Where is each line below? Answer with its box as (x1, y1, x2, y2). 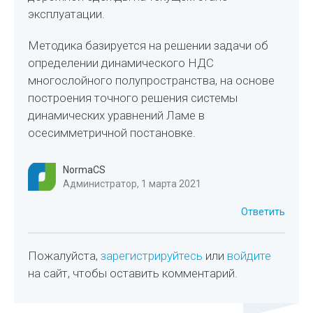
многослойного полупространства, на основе (28, 73, 275, 87)
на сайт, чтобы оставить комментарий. (28, 266, 238, 280)
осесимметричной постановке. (28, 126, 196, 140)
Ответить (240, 206, 285, 217)
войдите (227, 249, 272, 263)
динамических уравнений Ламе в (28, 108, 205, 122)
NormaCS (63, 164, 106, 175)
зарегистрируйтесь (101, 249, 203, 263)
